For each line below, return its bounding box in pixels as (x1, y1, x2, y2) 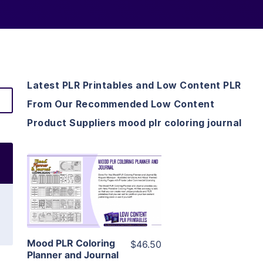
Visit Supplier (63, 201, 126, 214)
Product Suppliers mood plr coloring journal (27, 117, 242, 129)
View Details (65, 168, 124, 180)
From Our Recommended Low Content (27, 98, 214, 110)
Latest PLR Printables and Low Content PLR (27, 79, 241, 92)
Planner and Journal (27, 249, 119, 261)
